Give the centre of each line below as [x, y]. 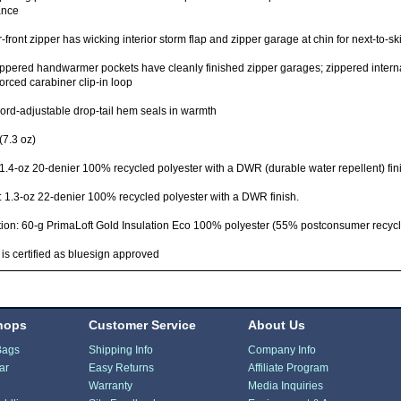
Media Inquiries [285, 385]
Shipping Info [121, 350]
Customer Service [143, 324]
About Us [276, 324]
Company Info [282, 350]
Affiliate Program [288, 367]
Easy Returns [122, 367]
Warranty [111, 385]
